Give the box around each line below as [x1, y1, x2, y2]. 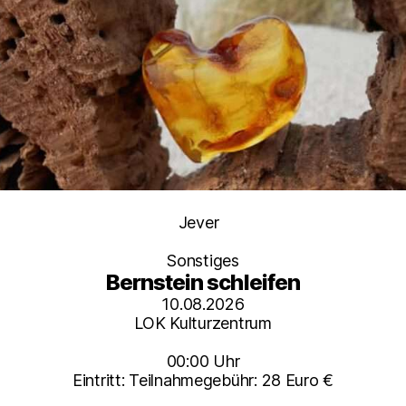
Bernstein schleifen [106, 269, 300, 296]
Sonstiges [167, 251, 239, 271]
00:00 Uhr [166, 352, 240, 372]
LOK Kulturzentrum [134, 314, 272, 333]
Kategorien [202, 212, 283, 232]
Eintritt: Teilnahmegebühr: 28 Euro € [72, 371, 334, 391]
